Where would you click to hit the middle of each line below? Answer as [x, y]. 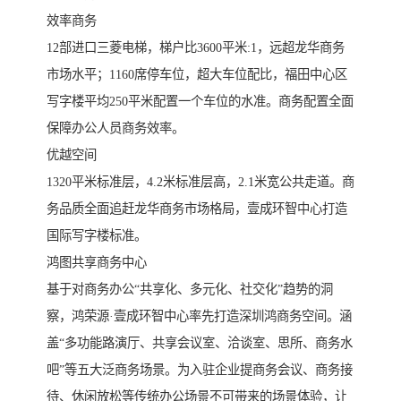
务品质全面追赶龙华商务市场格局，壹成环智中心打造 [197, 209]
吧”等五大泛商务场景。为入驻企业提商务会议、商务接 [200, 370]
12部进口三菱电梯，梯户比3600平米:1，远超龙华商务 [196, 48]
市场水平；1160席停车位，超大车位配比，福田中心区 [197, 75]
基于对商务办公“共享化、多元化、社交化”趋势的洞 [190, 290]
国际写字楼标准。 [97, 236]
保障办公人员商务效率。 [115, 128]
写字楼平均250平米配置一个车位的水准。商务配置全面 [200, 102]
